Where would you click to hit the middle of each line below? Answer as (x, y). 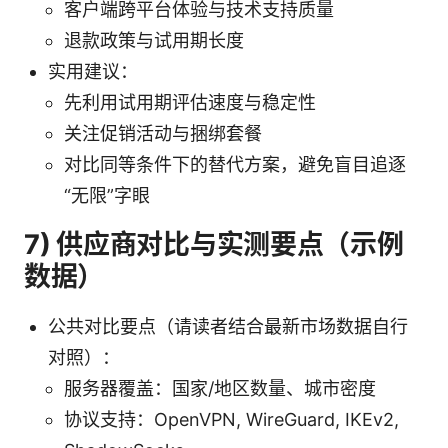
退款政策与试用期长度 (154, 40)
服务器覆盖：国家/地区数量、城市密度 (220, 388)
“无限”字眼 (107, 195)
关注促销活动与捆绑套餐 (163, 133)
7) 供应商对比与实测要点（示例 (214, 244)
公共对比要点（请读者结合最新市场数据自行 (228, 326)
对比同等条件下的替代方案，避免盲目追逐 (235, 164)
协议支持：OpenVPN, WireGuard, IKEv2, (231, 419)
